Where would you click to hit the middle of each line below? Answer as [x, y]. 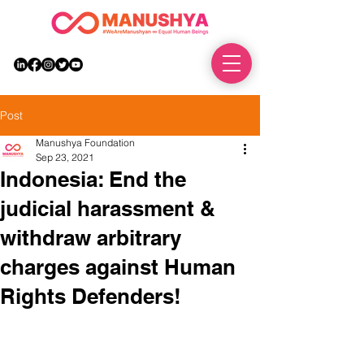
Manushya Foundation [85, 143]
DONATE [176, 64]
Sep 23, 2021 [65, 157]
